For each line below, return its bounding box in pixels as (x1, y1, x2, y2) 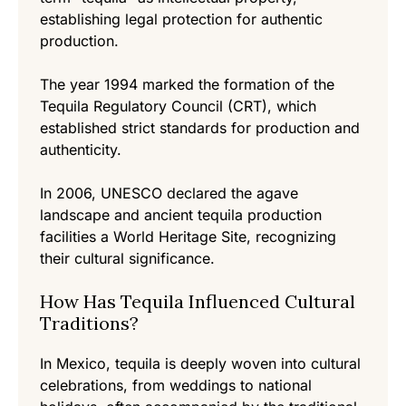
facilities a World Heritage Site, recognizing (40, 227, 336, 246)
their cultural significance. (40, 249, 215, 268)
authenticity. (40, 140, 121, 159)
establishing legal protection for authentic (40, 10, 323, 29)
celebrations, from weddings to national (40, 376, 312, 395)
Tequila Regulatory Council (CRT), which (40, 97, 316, 116)
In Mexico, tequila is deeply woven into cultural (40, 354, 361, 373)
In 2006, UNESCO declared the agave (40, 184, 298, 203)
